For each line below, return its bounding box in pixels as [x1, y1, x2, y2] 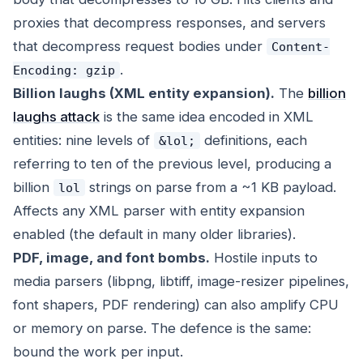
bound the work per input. [13, 344, 183, 361]
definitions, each [199, 132, 307, 149]
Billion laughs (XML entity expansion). [13, 85, 275, 102]
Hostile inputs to [210, 250, 318, 267]
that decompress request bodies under [13, 38, 267, 55]
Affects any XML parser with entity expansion [13, 203, 305, 220]
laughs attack [13, 109, 100, 126]
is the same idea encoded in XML [100, 109, 314, 126]
